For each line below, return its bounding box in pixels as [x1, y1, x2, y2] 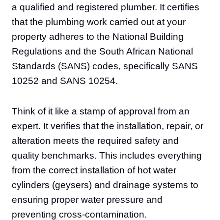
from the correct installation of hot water [12, 165, 176, 175]
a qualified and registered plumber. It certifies [12, 2, 199, 12]
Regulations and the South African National [12, 46, 193, 56]
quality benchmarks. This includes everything [12, 150, 202, 161]
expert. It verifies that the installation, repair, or [12, 121, 203, 131]
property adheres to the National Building [12, 31, 184, 42]
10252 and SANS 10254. [12, 76, 118, 86]
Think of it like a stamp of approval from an [12, 106, 190, 116]
